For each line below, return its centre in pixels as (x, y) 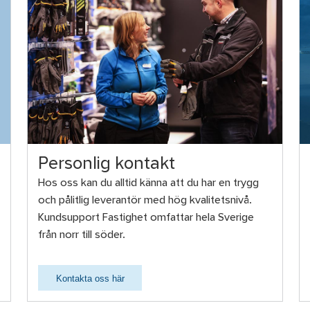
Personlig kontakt (107, 164)
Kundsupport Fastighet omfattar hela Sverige (146, 218)
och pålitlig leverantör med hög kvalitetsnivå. (145, 200)
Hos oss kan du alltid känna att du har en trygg (149, 183)
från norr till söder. (82, 235)
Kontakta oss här (90, 278)
